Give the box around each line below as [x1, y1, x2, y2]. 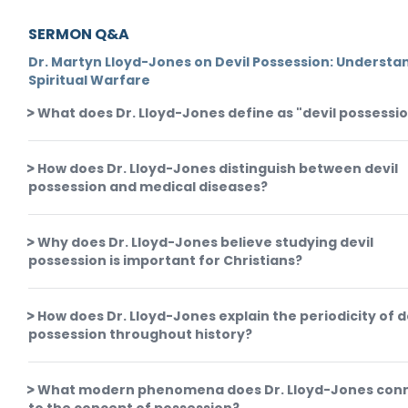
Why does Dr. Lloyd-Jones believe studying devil [37, 233, 374, 251]
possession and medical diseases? [28, 178, 269, 196]
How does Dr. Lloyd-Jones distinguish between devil [37, 159, 399, 178]
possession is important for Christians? [28, 251, 303, 270]
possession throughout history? [28, 325, 253, 343]
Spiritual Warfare [28, 71, 151, 89]
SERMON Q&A [28, 24, 130, 45]
